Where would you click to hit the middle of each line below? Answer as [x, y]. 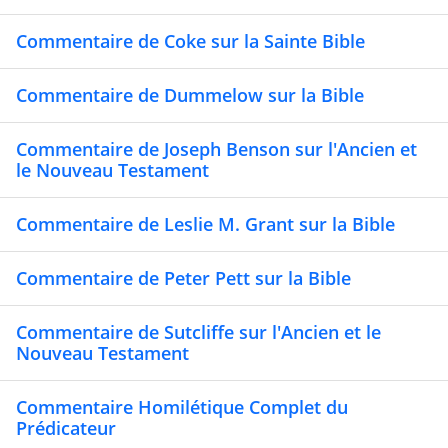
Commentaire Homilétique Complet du [182, 407]
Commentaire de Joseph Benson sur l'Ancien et [216, 149]
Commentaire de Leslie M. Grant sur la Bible [205, 224]
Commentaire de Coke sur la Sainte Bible [190, 41]
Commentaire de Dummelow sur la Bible [190, 95]
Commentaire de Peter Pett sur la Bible [183, 278]
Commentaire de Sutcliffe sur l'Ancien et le [198, 332]
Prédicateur [66, 428]
